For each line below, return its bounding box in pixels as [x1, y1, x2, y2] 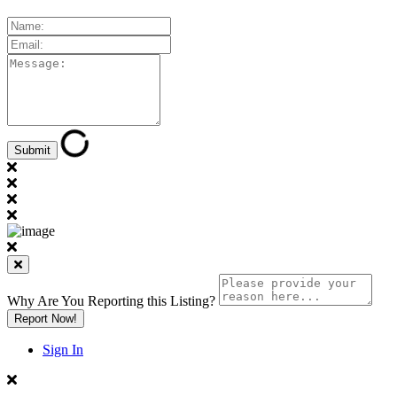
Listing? [170, 292, 215, 308]
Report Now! [14, 311, 77, 325]
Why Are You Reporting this [7, 292, 170, 308]
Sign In [43, 341, 83, 357]
